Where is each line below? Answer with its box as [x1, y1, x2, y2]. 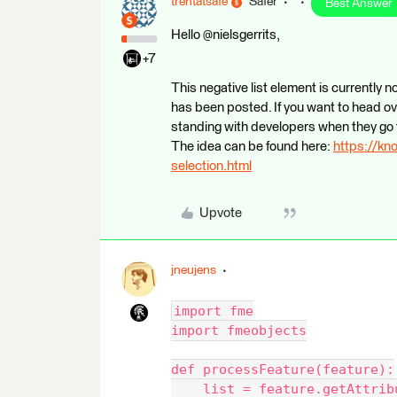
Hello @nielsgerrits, [171, 28, 280, 43]
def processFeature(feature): [171, 362, 394, 378]
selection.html [171, 160, 252, 174]
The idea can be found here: [171, 140, 333, 154]
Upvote [198, 206, 242, 221]
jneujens [171, 264, 216, 277]
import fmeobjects [171, 323, 307, 339]
